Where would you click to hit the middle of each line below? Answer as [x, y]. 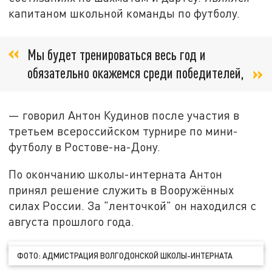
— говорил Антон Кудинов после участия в [124, 115]
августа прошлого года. [72, 222]
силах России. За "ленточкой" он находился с [133, 206]
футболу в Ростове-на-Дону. [85, 146]
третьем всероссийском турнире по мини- [124, 131]
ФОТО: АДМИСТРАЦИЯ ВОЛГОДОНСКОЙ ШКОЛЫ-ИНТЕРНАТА [125, 255]
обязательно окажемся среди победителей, [136, 72]
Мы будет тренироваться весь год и [117, 54]
